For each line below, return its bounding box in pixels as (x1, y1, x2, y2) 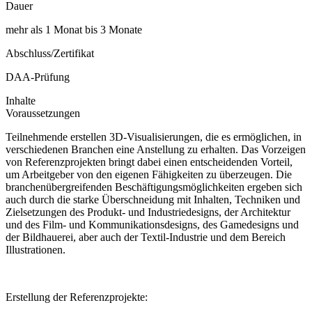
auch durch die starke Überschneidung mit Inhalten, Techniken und (6, 194, 300, 206)
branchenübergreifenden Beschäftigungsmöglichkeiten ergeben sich (6, 181, 302, 194)
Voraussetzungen (6, 107, 80, 120)
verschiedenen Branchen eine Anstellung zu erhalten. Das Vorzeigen (6, 143, 306, 156)
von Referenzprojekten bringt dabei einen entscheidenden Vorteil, (6, 156, 292, 169)
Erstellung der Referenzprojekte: (6, 291, 148, 304)
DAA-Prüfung (6, 71, 70, 84)
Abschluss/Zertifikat (6, 47, 94, 60)
